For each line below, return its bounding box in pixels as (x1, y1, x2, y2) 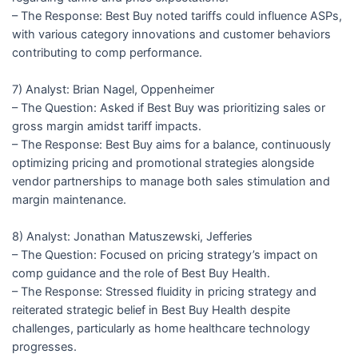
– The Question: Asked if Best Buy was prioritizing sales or (11, 100, 325, 115)
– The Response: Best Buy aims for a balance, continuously (11, 137, 331, 152)
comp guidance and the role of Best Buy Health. (11, 266, 270, 281)
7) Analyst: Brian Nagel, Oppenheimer (11, 82, 214, 97)
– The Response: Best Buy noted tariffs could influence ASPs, (11, 8, 342, 23)
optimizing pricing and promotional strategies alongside (11, 155, 314, 170)
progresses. (11, 340, 77, 355)
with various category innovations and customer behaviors (11, 26, 331, 42)
